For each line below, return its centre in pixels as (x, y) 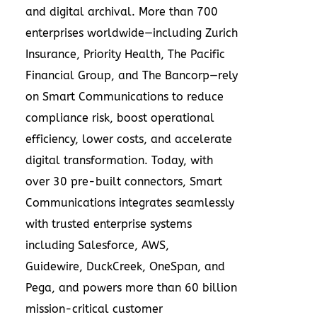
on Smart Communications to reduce (125, 96)
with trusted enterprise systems (109, 224)
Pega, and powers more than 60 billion (131, 287)
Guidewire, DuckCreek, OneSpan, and (125, 266)
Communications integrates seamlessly (130, 202)
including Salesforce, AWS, (97, 245)
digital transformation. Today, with (119, 160)
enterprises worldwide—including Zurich (132, 33)
